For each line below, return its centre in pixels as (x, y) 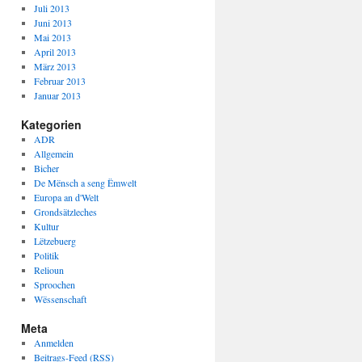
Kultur (46, 226)
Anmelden (53, 343)
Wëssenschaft (60, 299)
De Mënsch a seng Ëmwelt (85, 183)
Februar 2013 (59, 81)
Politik (46, 255)
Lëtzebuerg (55, 241)
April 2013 (55, 52)
